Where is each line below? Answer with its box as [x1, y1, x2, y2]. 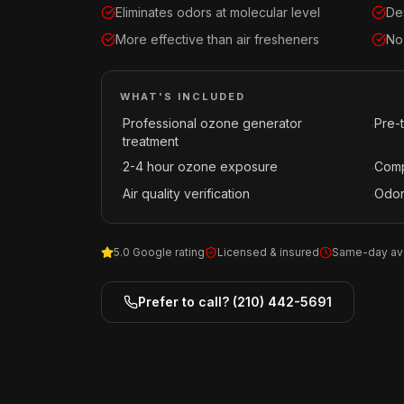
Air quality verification [123, 186, 250, 201]
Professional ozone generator [123, 115, 302, 131]
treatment [123, 133, 179, 149]
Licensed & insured [217, 245, 319, 259]
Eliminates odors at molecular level [115, 5, 320, 20]
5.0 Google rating [114, 245, 205, 259]
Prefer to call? [138, 294, 233, 309]
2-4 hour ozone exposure [123, 159, 278, 174]
